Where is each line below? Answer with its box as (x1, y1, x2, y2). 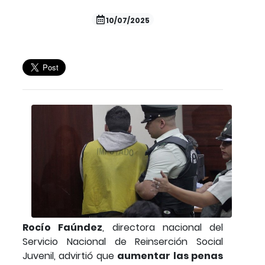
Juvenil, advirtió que (22, 248, 118, 263)
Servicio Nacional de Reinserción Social (22, 234, 223, 248)
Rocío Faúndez (22, 220, 103, 234)
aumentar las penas (117, 248, 224, 263)
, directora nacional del (102, 220, 223, 234)
